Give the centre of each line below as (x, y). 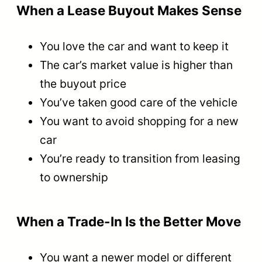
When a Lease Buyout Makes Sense (129, 11)
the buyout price (83, 84)
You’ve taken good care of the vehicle (139, 103)
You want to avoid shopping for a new (139, 121)
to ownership (74, 177)
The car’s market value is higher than (136, 65)
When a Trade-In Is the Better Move (129, 221)
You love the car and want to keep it (134, 46)
